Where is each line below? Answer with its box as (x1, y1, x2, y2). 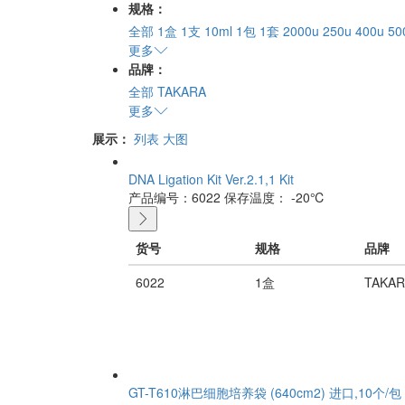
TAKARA (157, 81, 206, 100)
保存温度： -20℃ (224, 187, 325, 206)
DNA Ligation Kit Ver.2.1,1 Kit (128, 169, 294, 188)
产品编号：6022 (128, 187, 221, 206)
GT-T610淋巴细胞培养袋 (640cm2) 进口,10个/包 (128, 382, 401, 401)
